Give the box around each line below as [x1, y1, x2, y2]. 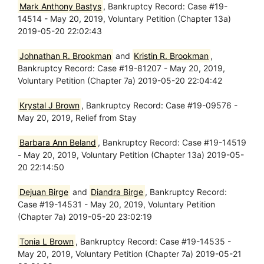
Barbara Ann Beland [19, 137, 96, 147]
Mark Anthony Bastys [19, 1, 101, 11]
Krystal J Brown [19, 100, 80, 110]
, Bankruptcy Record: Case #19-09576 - [81, 100, 237, 110]
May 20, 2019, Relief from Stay [18, 113, 137, 123]
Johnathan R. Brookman [19, 51, 111, 61]
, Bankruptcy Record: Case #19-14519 [97, 137, 246, 147]
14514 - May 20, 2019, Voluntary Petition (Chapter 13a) [18, 14, 231, 24]
